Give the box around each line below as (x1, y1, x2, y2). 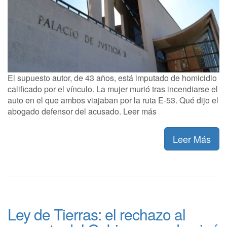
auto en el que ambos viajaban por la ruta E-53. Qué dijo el (8, 94, 218, 106)
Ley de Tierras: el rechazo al (8, 203, 185, 225)
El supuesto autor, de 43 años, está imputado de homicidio (8, 71, 217, 84)
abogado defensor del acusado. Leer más (8, 105, 157, 117)
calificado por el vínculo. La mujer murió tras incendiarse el (8, 83, 218, 95)
